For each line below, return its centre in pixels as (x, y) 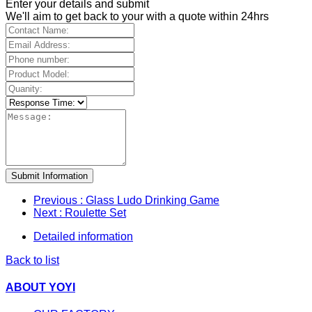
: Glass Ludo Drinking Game (150, 200)
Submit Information (49, 175)
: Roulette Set (93, 212)
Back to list (32, 260)
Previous (57, 200)
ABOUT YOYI (40, 288)
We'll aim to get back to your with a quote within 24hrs (137, 16)
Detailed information (83, 236)
